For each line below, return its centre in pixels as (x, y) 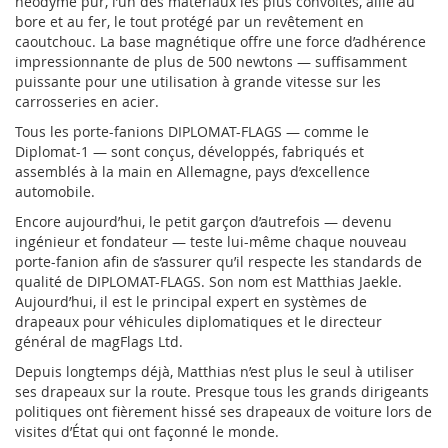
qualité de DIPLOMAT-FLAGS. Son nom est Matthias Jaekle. (208, 281)
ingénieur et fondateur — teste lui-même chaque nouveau (211, 241)
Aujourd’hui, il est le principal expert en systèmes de (191, 301)
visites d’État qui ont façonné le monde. (147, 431)
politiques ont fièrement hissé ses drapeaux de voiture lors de (223, 411)
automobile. (55, 191)
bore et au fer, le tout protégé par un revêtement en (189, 21)
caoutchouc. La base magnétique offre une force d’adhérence (220, 41)
